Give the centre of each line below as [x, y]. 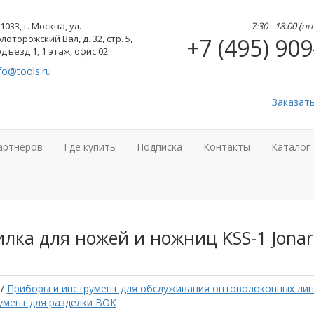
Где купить [90, 147]
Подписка [159, 147]
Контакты [227, 147]
